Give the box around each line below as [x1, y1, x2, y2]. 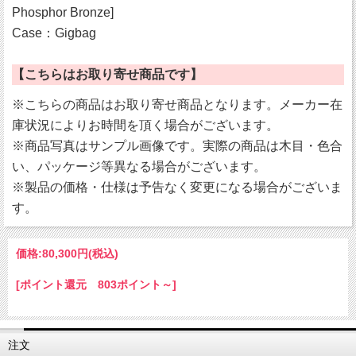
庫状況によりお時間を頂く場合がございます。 [12, 118, 279, 133]
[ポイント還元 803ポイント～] [16, 278, 176, 292]
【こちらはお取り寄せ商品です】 [12, 68, 203, 82]
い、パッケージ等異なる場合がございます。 [12, 160, 266, 174]
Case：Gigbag [12, 26, 96, 41]
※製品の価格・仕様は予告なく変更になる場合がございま [12, 180, 342, 195]
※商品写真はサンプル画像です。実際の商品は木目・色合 [12, 139, 342, 153]
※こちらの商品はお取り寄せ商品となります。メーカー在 [12, 98, 342, 112]
